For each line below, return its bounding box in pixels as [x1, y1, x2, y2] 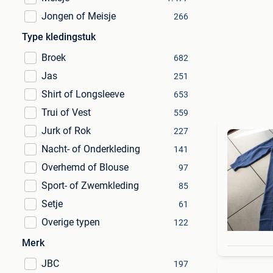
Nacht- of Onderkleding [41, 143, 140, 155]
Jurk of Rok [41, 125, 91, 136]
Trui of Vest [41, 107, 91, 118]
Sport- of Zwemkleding [41, 180, 139, 191]
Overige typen [41, 216, 100, 228]
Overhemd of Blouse [41, 161, 129, 173]
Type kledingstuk [22, 31, 96, 43]
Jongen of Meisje [41, 10, 116, 22]
